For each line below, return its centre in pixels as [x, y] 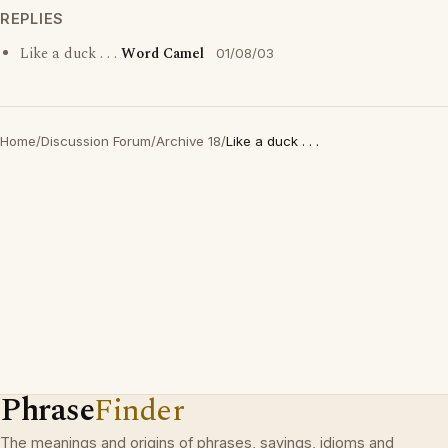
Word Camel [162, 54]
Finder [139, 410]
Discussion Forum [96, 141]
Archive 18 [188, 141]
